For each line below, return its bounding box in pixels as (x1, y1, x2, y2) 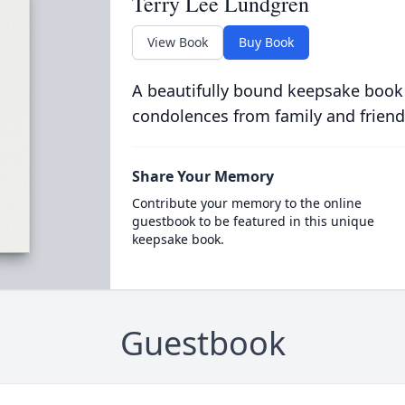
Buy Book (238, 33, 294, 51)
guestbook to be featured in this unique (131, 212, 374, 230)
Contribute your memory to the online (131, 194, 362, 212)
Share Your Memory (131, 166, 274, 186)
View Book (146, 33, 208, 51)
